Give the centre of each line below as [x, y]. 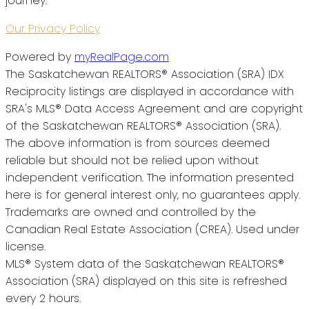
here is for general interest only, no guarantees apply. [153, 195]
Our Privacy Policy [53, 29]
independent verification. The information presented [150, 178]
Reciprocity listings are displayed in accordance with [150, 92]
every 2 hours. [43, 299]
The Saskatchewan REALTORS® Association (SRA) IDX [145, 74]
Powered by [40, 57]
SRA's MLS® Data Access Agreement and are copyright [154, 109]
